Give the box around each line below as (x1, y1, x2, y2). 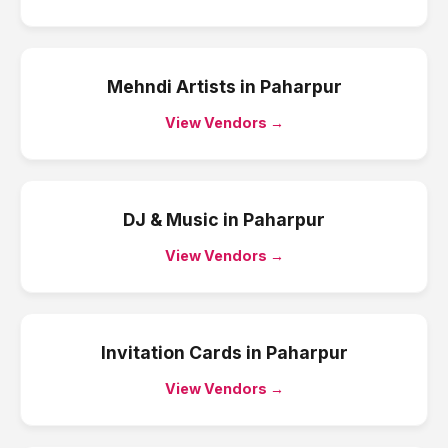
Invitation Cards (100, 342, 242, 363)
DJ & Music (123, 209, 219, 230)
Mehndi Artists (106, 76, 236, 97)
